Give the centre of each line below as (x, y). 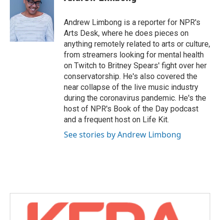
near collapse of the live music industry (131, 87)
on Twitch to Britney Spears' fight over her (135, 66)
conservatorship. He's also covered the (131, 76)
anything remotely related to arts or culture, (137, 44)
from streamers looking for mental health (134, 55)
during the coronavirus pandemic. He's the (135, 98)
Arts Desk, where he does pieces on (126, 33)
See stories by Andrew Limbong (123, 135)
